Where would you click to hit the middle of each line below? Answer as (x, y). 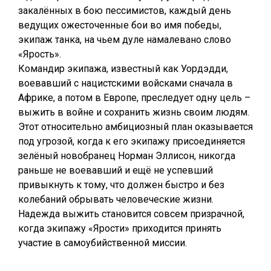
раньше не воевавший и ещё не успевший (116, 170)
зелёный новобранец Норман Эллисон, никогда (127, 156)
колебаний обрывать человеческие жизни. (116, 199)
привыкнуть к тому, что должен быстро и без (121, 185)
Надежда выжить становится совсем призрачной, (131, 214)
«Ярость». (40, 54)
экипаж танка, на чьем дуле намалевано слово (125, 40)
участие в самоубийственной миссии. (103, 243)
